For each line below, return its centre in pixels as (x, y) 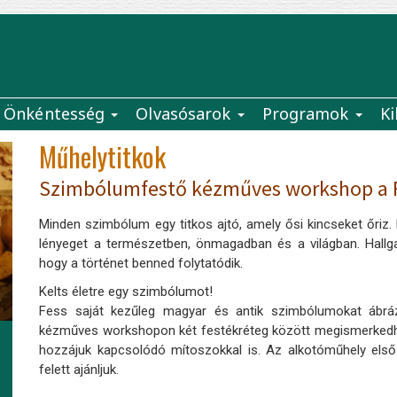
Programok (307, 113)
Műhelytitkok (103, 156)
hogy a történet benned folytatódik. (141, 263)
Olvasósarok (186, 113)
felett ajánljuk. (79, 370)
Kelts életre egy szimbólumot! (126, 292)
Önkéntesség (57, 113)
